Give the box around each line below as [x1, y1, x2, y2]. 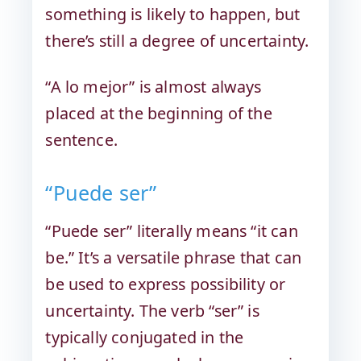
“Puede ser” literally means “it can [45, 220, 298, 243]
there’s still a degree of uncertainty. [45, 30, 309, 52]
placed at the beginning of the [45, 102, 272, 125]
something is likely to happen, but [45, 3, 301, 26]
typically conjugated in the [45, 326, 244, 349]
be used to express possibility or [45, 273, 286, 296]
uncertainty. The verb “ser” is [45, 300, 259, 322]
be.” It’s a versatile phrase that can [45, 247, 302, 269]
